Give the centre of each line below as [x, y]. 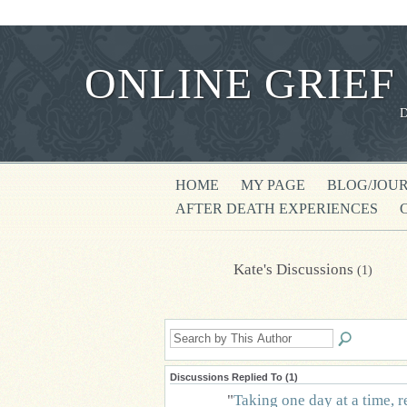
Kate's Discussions [295, 270]
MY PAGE [273, 185]
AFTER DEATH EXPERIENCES [277, 208]
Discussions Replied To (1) [234, 377]
